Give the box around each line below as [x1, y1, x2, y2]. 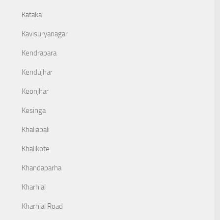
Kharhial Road [22, 202, 63, 211]
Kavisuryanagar [22, 29, 68, 38]
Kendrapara [22, 49, 56, 57]
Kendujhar [22, 68, 53, 77]
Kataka [22, 10, 42, 19]
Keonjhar [22, 87, 49, 96]
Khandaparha [22, 164, 61, 172]
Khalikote [22, 144, 50, 153]
